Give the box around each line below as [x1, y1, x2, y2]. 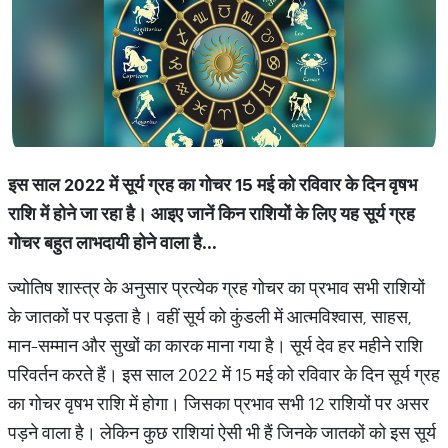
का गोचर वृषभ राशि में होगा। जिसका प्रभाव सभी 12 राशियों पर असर [8, 392, 429, 415]
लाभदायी [76, 231, 129, 254]
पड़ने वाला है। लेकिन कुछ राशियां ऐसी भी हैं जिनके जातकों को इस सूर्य [8, 421, 436, 444]
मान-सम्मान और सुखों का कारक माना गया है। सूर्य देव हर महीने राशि [8, 334, 423, 357]
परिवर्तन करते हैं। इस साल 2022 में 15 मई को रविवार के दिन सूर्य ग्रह [8, 363, 440, 386]
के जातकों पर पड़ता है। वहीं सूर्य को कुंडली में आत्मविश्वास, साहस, [8, 305, 412, 328]
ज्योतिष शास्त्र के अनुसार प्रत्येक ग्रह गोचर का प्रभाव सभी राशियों [8, 276, 425, 299]
